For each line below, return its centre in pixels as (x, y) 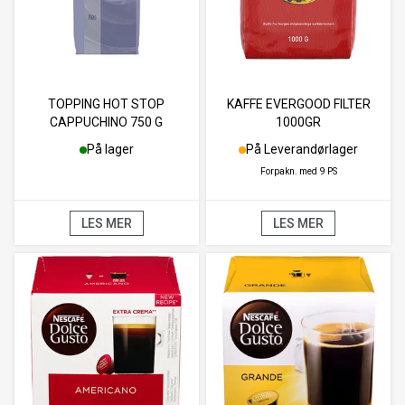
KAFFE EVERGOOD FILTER (298, 104)
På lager (110, 150)
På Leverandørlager (302, 150)
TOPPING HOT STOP (107, 104)
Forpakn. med (288, 172)
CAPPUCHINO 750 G (107, 122)
